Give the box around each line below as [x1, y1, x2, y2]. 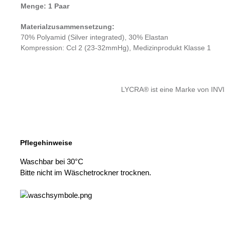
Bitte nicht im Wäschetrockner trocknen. [20, 168, 151, 177]
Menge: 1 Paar [21, 2, 69, 11]
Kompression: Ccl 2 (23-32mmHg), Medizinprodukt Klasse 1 [21, 44, 211, 52]
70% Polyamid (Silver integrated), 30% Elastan [21, 33, 168, 42]
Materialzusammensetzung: [21, 23, 115, 31]
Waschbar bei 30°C [20, 157, 83, 166]
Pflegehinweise [20, 139, 72, 147]
